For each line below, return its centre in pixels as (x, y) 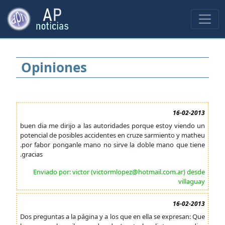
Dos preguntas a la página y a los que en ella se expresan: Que (113, 216)
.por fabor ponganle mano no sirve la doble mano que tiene (113, 145)
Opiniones (54, 67)
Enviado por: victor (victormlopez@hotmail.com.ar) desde (119, 172)
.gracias (31, 154)
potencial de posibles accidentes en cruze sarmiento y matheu (113, 135)
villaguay (192, 181)
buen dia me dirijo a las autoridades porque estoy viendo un (113, 126)
